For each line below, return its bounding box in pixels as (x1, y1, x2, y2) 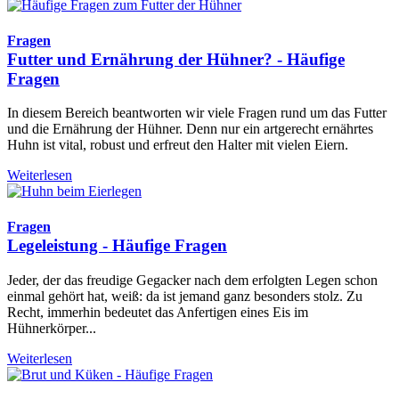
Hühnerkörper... (7, 320, 96, 336)
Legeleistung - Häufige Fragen (7, 236, 227, 256)
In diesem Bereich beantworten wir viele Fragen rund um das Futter (7, 105, 387, 121)
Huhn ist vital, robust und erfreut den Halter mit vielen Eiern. (7, 137, 348, 153)
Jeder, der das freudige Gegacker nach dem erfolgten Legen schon (7, 272, 378, 288)
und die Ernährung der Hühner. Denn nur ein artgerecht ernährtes (7, 121, 373, 137)
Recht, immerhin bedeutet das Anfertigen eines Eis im (7, 304, 308, 320)
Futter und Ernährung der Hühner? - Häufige (7, 49, 345, 69)
